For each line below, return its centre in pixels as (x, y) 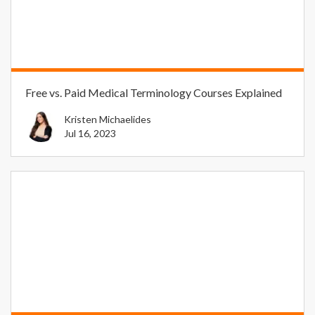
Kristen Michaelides (108, 119)
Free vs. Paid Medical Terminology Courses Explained (154, 92)
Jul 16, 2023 (90, 133)
